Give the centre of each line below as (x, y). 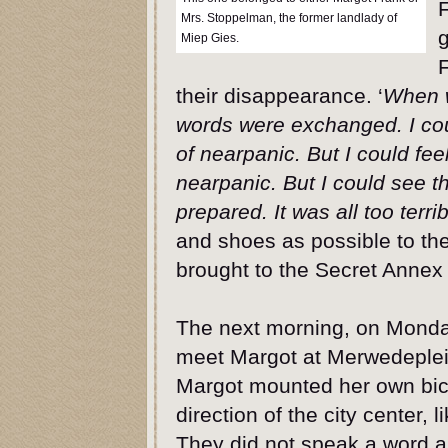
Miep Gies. (210, 38)
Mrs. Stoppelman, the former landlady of (289, 18)
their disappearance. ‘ (279, 95)
